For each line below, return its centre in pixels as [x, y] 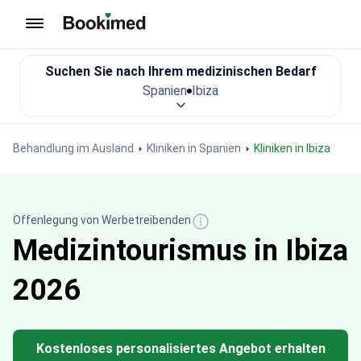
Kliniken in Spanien [194, 148]
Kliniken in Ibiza [295, 148]
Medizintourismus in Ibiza [180, 251]
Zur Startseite [102, 38]
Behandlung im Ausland [73, 148]
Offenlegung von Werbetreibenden [102, 220]
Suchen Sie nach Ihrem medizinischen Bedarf [180, 71]
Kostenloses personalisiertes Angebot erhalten [180, 349]
